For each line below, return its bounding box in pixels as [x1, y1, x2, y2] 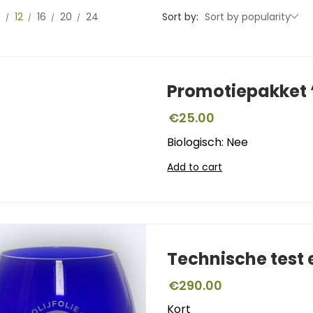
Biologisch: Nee [167, 134, 249, 150]
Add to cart [167, 160, 223, 174]
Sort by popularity [205, 10, 291, 24]
